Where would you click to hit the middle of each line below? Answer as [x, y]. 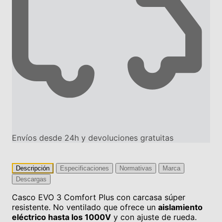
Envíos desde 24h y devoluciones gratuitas [93, 138]
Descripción [33, 168]
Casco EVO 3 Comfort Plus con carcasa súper [99, 197]
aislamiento [180, 207]
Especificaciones [84, 168]
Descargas [31, 179]
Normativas [136, 168]
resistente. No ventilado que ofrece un [85, 207]
